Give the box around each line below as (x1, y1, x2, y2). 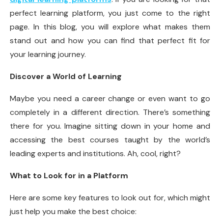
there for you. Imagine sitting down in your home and (10, 121, 210, 132)
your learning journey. (10, 49, 86, 60)
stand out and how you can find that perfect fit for (10, 35, 210, 46)
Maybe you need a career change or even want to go (10, 93, 210, 104)
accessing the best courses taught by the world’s (10, 135, 210, 145)
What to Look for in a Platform (10, 170, 128, 181)
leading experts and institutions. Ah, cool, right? (10, 148, 181, 159)
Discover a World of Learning (10, 71, 122, 82)
